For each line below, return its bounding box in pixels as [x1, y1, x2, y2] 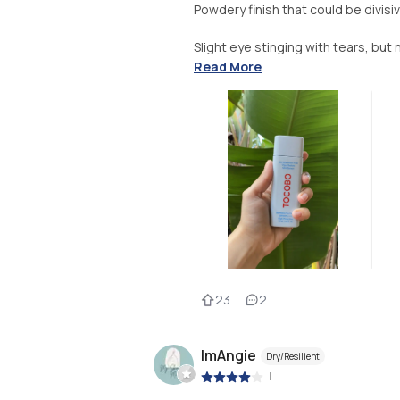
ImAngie [201, 345, 256, 365]
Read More [194, 58, 262, 76]
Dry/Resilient [266, 349, 320, 362]
